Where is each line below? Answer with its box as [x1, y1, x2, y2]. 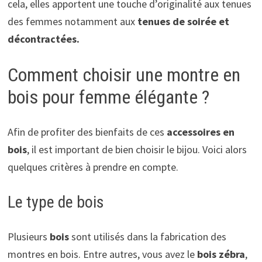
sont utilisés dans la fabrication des [71, 230, 226, 244]
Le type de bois [7, 192, 104, 212]
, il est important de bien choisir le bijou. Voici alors [26, 143, 247, 157]
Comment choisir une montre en [7, 63, 240, 86]
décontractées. [7, 32, 80, 46]
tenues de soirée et [137, 14, 229, 28]
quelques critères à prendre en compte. [7, 160, 178, 174]
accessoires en [166, 125, 235, 139]
